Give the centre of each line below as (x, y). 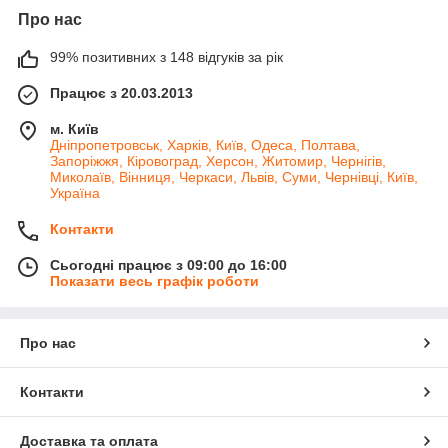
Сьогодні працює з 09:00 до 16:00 (168, 265)
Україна (75, 193)
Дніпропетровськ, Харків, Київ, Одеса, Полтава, (205, 145)
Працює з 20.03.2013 (121, 93)
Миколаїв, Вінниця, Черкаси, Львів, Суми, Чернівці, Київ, (234, 177)
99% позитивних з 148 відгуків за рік (166, 57)
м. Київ (74, 129)
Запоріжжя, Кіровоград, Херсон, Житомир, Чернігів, (218, 161)
